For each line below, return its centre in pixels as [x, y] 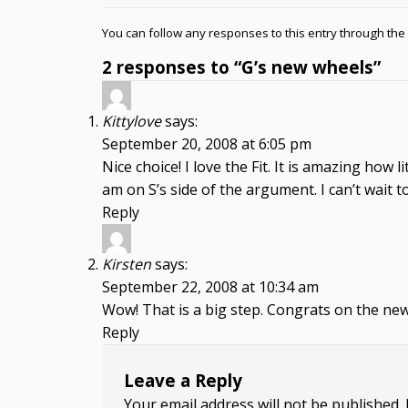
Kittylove [132, 121]
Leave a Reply [183, 380]
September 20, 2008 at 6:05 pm [207, 144]
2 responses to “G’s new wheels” [241, 67]
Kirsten [127, 264]
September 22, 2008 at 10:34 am [210, 287]
